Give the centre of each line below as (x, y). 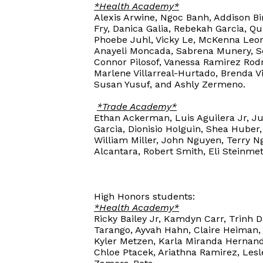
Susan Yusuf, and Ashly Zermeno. (170, 84)
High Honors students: (144, 196)
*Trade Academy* (137, 107)
